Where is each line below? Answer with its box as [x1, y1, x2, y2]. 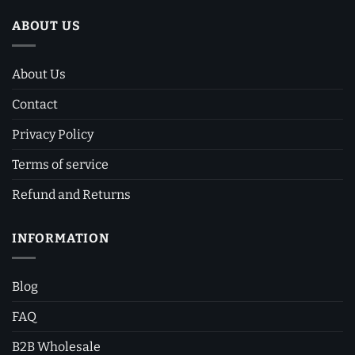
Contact [12, 97, 58, 113]
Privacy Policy [12, 127, 94, 143]
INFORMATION [12, 231, 109, 246]
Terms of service [12, 157, 109, 173]
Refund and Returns [12, 187, 131, 203]
